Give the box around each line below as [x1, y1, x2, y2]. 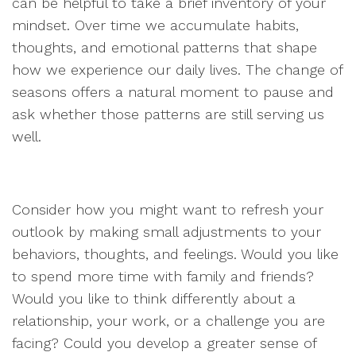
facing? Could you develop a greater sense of [12, 335, 316, 351]
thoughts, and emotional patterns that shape [12, 39, 317, 56]
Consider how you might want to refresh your [12, 201, 323, 218]
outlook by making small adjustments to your [12, 223, 321, 240]
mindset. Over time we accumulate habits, [12, 17, 299, 33]
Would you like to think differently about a [12, 290, 296, 307]
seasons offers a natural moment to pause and [12, 83, 334, 100]
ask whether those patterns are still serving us [12, 106, 324, 122]
